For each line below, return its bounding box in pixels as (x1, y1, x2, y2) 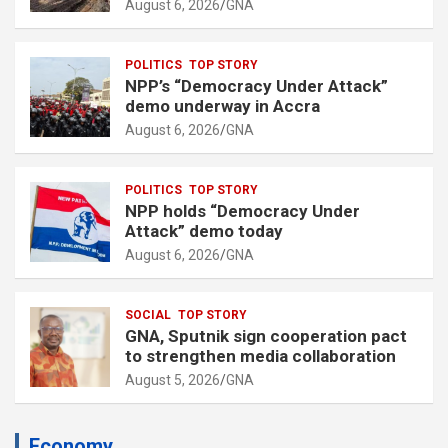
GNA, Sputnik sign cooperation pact (125, 325, 407, 346)
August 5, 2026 (125, 371, 220, 388)
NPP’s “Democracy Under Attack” (125, 75, 388, 96)
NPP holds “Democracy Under (125, 200, 360, 221)
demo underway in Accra (125, 95, 320, 116)
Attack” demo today (125, 220, 283, 241)
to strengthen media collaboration (125, 345, 396, 366)
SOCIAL (125, 307, 171, 322)
